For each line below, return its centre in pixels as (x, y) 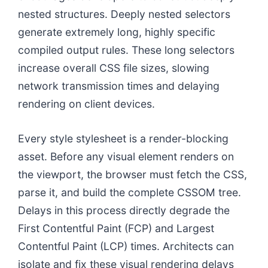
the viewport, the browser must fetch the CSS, (133, 174)
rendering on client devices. (86, 103)
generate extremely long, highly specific (117, 32)
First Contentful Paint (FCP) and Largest (116, 228)
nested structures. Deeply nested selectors (124, 14)
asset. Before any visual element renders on (126, 156)
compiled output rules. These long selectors (126, 50)
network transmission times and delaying (119, 86)
